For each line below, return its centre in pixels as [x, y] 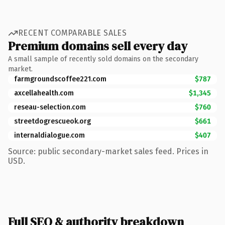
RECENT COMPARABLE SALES [73, 33]
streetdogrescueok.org [52, 121]
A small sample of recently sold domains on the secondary [103, 59]
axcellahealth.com [44, 93]
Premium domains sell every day [98, 46]
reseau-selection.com [50, 107]
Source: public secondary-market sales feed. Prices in [108, 151]
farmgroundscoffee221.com [60, 79]
